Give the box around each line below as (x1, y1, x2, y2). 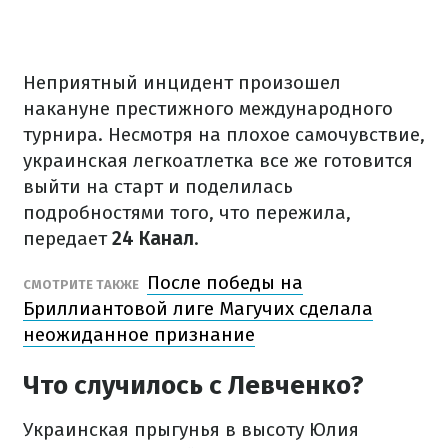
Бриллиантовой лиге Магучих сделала (23, 297, 373, 320)
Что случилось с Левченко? (23, 370, 364, 401)
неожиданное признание (23, 323, 255, 346)
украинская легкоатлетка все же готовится (23, 149, 413, 172)
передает (23, 227, 112, 250)
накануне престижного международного (23, 97, 393, 120)
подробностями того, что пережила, (23, 201, 351, 224)
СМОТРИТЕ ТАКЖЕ (23, 277, 142, 292)
